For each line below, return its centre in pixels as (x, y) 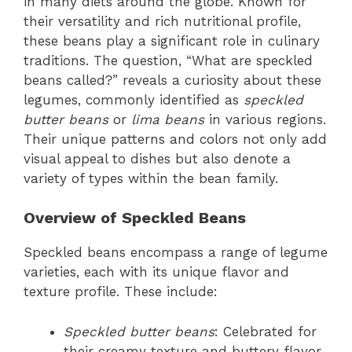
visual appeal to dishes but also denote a (157, 158)
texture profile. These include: (121, 292)
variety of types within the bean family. (151, 178)
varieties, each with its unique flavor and (156, 272)
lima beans (168, 119)
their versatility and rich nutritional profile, (162, 21)
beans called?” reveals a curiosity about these (172, 80)
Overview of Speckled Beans (135, 218)
